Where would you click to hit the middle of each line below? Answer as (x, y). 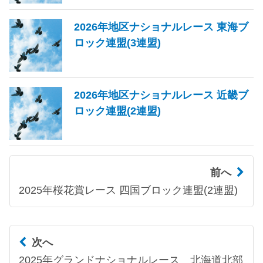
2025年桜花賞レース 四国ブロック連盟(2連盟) (128, 190)
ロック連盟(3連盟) (117, 42)
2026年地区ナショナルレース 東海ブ (161, 26)
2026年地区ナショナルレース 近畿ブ (161, 95)
